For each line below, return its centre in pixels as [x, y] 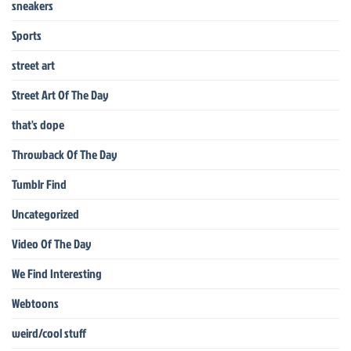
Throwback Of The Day [65, 154]
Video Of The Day [52, 243]
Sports [27, 35]
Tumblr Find [39, 184]
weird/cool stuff [49, 333]
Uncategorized [45, 213]
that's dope [38, 124]
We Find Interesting [57, 273]
